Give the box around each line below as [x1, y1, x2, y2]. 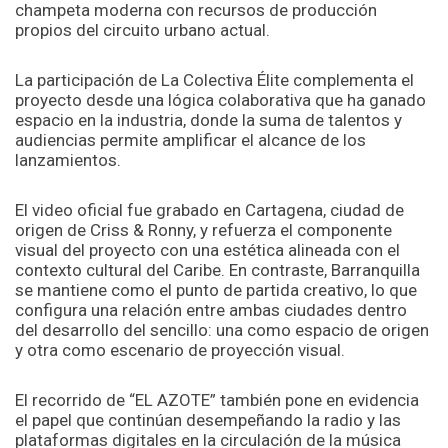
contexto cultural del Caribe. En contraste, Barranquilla [15, 259, 420, 280]
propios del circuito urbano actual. [15, 19, 270, 40]
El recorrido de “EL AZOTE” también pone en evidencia [15, 389, 419, 410]
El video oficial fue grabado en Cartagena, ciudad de [15, 199, 404, 220]
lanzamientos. [15, 149, 121, 170]
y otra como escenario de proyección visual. [15, 339, 345, 360]
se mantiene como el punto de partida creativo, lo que [15, 279, 417, 300]
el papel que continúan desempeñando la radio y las [15, 409, 401, 430]
